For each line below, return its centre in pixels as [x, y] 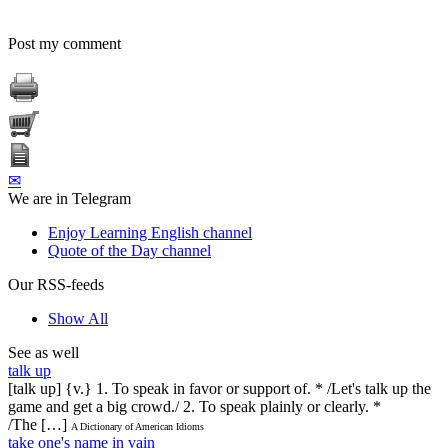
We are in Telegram [69, 198]
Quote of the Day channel [129, 250]
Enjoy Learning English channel [150, 232]
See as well [43, 352]
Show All [78, 318]
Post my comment [64, 43]
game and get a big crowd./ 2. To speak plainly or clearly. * [194, 406]
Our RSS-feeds [56, 284]
